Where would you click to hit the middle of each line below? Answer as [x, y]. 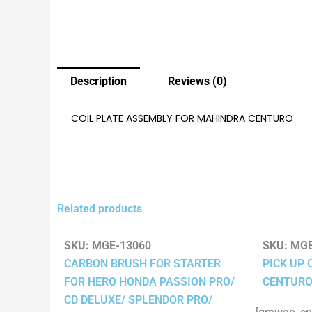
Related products [100, 209]
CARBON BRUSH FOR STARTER [142, 263]
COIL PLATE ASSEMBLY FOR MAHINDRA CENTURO [182, 119]
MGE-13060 [120, 245]
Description [99, 81]
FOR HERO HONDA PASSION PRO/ [149, 281]
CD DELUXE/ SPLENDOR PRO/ [138, 299]
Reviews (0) [197, 81]
